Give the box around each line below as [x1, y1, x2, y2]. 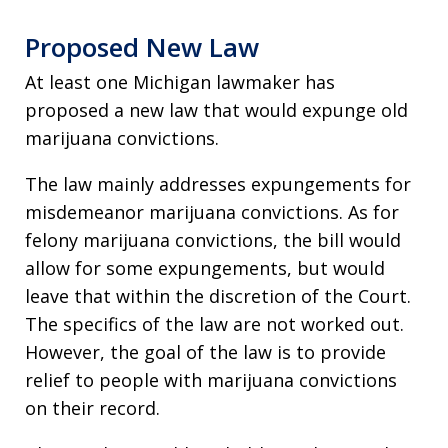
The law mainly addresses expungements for [25, 172, 411, 196]
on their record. [25, 396, 160, 420]
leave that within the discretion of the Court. [25, 284, 411, 308]
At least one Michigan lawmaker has [25, 70, 335, 94]
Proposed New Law [25, 29, 259, 65]
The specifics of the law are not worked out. [25, 312, 404, 336]
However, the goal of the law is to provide [25, 340, 386, 364]
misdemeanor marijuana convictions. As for [25, 200, 399, 224]
